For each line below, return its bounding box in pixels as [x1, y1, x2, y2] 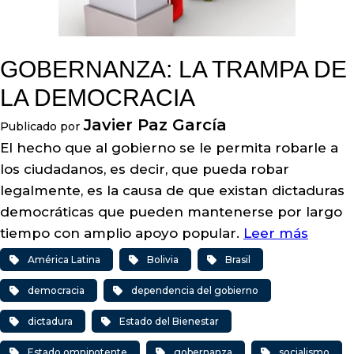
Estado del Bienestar [119, 315, 219, 327]
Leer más [243, 225, 308, 241]
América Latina [28, 254, 100, 265]
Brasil [225, 254, 250, 265]
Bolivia [147, 254, 179, 265]
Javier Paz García [84, 115, 227, 134]
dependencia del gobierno [131, 284, 258, 296]
